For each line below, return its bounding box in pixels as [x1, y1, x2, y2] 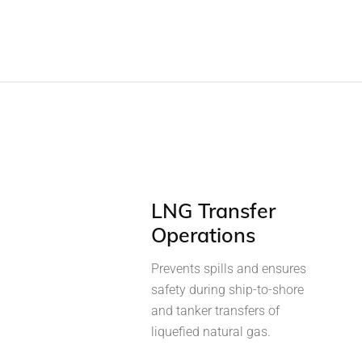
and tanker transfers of [151, 302, 280, 318]
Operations [151, 221, 255, 247]
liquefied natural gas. [151, 323, 271, 339]
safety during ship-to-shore [151, 281, 304, 297]
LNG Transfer [151, 197, 276, 223]
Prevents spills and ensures [151, 260, 306, 276]
